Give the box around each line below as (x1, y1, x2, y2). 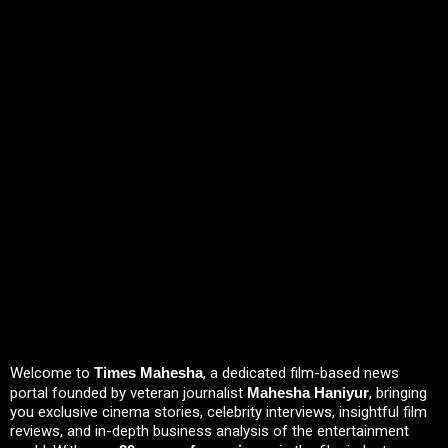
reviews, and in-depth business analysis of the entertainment (10, 422, 409, 441)
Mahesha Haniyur (247, 384, 369, 402)
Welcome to (10, 364, 94, 383)
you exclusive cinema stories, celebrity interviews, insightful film (10, 403, 427, 422)
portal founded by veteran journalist (10, 384, 247, 403)
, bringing (369, 384, 427, 403)
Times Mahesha (94, 364, 203, 382)
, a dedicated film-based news (203, 364, 399, 383)
